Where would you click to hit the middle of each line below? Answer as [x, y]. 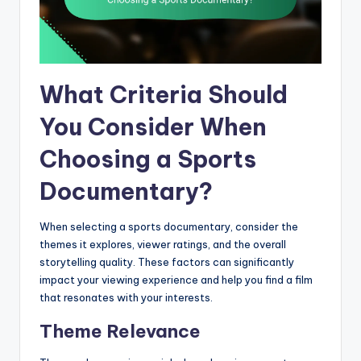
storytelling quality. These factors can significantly [167, 261]
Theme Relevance [120, 331]
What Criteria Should [164, 94]
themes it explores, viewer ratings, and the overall [163, 244]
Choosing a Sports [148, 159]
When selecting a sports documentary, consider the [169, 226]
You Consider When [153, 127]
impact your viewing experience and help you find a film [176, 279]
